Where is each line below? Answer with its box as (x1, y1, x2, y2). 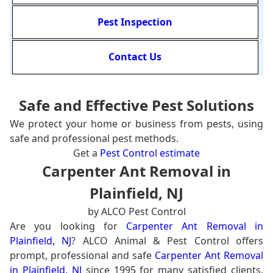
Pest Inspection (97, 15, 173, 29)
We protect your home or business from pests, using (10, 116, 263, 130)
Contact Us (108, 50, 162, 64)
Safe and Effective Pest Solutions (19, 94, 254, 115)
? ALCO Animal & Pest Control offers (71, 233, 264, 247)
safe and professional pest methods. (10, 131, 179, 145)
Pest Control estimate (100, 146, 200, 160)
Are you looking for (10, 219, 127, 233)
